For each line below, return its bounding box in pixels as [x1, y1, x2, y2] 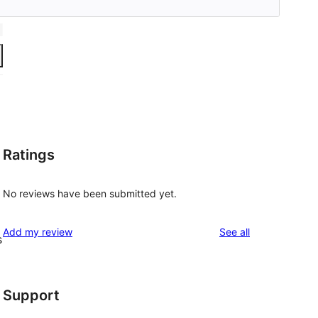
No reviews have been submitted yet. [3, 187, 177, 200]
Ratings [3, 146, 55, 163]
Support [3, 287, 60, 305]
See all [219, 226, 250, 238]
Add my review [3, 226, 72, 238]
